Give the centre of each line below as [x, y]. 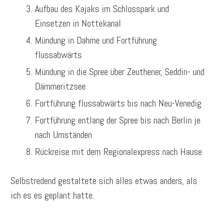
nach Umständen [64, 135]
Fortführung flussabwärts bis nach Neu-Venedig [118, 103]
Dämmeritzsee [61, 86]
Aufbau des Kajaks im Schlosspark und [102, 9]
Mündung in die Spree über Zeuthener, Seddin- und [120, 72]
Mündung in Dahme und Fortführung [96, 40]
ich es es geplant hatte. [53, 195]
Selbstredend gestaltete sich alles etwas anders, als [104, 181]
